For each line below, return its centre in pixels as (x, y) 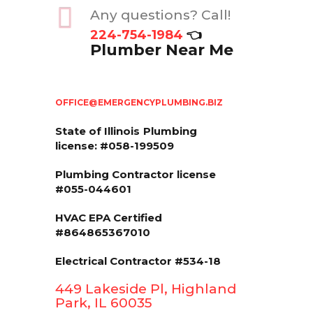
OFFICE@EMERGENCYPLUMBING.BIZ (139, 102)
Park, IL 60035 (104, 303)
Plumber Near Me (162, 50)
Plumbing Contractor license (136, 174)
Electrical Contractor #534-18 (138, 261)
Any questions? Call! (160, 15)
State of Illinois (97, 131)
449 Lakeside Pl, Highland (146, 289)
